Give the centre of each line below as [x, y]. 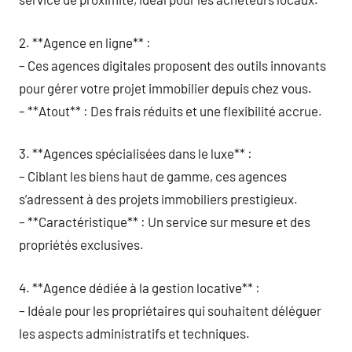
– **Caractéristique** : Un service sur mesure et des [165, 222]
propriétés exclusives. [81, 244]
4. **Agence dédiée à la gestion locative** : [139, 287]
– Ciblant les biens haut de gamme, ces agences [153, 176]
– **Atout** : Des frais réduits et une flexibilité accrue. [170, 110]
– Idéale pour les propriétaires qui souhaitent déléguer [170, 310]
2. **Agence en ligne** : [85, 42]
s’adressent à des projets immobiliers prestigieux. [158, 199]
